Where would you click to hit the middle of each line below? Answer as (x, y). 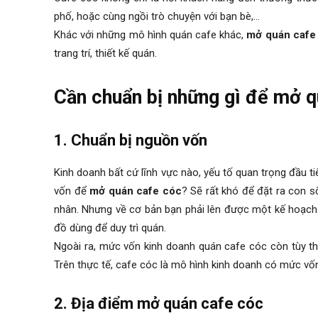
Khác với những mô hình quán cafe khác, (150, 35)
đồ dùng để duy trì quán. (111, 228)
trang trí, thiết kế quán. (107, 54)
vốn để (72, 191)
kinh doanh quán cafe (195, 247)
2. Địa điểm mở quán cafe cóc (159, 304)
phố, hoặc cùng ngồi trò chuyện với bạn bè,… (158, 17)
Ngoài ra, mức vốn (99, 247)
